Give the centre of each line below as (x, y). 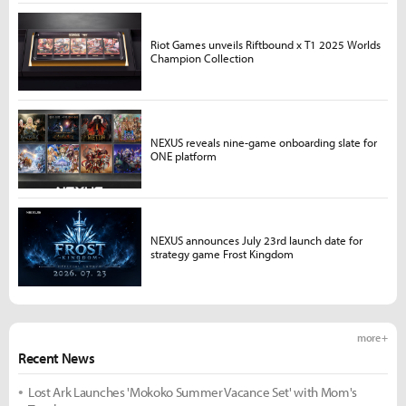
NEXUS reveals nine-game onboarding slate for (263, 142)
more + (372, 338)
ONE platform (183, 155)
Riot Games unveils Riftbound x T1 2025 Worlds (265, 45)
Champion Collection (202, 58)
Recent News (57, 358)
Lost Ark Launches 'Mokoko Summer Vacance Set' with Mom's (193, 392)
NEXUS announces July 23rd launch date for (256, 240)
